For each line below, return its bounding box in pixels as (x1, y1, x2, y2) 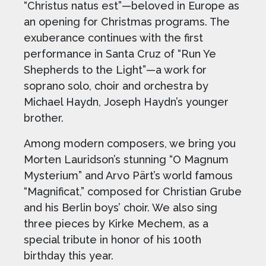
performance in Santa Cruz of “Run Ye (24, 47, 216, 60)
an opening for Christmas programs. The (24, 15, 230, 28)
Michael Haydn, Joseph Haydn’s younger (24, 96, 229, 108)
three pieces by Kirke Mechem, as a (24, 217, 208, 230)
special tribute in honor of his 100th (24, 233, 201, 246)
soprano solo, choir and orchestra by (24, 80, 208, 92)
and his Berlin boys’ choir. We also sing (24, 201, 217, 214)
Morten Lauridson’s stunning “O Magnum (24, 153, 229, 166)
